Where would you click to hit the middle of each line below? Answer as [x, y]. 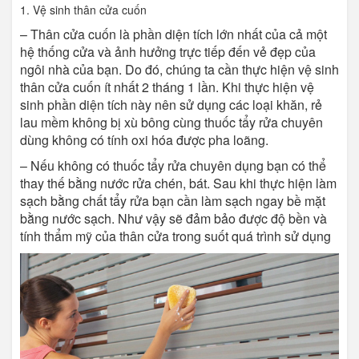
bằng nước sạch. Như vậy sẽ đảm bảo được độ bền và [173, 219]
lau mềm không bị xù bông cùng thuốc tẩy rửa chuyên [171, 123]
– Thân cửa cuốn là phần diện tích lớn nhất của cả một [173, 34]
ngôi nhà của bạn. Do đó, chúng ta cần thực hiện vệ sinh [179, 70]
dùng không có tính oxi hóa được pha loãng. [144, 140]
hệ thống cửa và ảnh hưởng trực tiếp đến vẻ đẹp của [168, 52]
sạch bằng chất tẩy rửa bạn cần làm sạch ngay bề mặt [173, 201]
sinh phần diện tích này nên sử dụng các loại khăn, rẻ [171, 105]
